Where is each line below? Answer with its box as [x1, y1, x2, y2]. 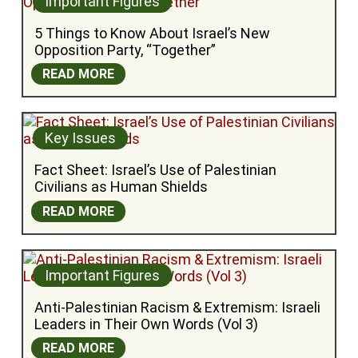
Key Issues [44, 129, 116, 147]
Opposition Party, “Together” [34, 41, 216, 58]
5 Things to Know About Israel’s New [34, 24, 270, 42]
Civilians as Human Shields [34, 178, 208, 196]
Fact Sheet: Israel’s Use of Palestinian [34, 161, 276, 179]
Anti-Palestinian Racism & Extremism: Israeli [34, 298, 320, 316]
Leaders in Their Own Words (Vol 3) [34, 315, 258, 332]
